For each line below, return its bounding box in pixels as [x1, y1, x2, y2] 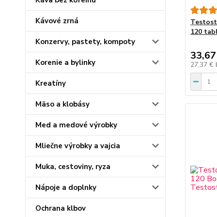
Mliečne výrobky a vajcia [35, 141, 120, 151]
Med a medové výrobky [35, 120, 117, 130]
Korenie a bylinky [35, 58, 95, 67]
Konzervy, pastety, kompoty [35, 37, 135, 46]
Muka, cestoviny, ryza [35, 162, 110, 171]
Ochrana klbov [35, 203, 86, 213]
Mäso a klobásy [35, 99, 90, 109]
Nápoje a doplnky [35, 183, 96, 192]
